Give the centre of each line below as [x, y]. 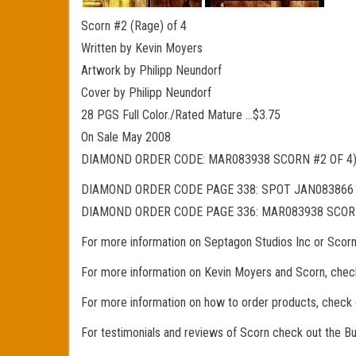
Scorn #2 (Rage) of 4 [134, 26]
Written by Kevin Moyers [142, 48]
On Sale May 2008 [126, 137]
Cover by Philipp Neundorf [146, 93]
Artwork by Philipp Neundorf [151, 70]
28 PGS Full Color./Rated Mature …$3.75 [181, 115]
